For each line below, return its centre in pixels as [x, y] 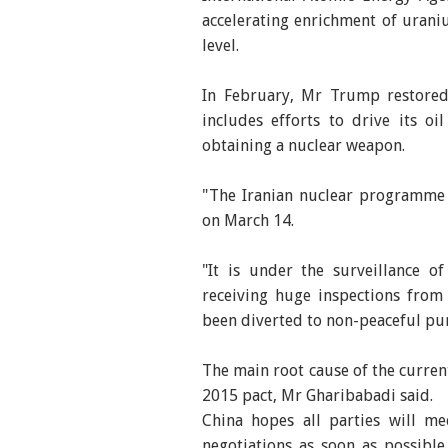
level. [220, 46]
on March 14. [247, 221]
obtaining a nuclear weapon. [303, 146]
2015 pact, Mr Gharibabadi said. [317, 396]
